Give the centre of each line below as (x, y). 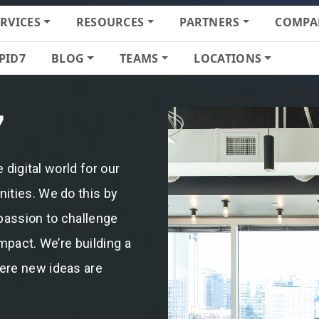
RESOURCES (110, 22)
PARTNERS (210, 22)
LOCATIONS (228, 58)
